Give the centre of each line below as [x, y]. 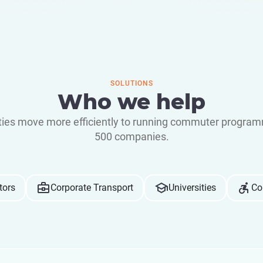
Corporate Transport [92, 188]
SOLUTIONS [131, 84]
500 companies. [131, 137]
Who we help [131, 102]
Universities [192, 188]
